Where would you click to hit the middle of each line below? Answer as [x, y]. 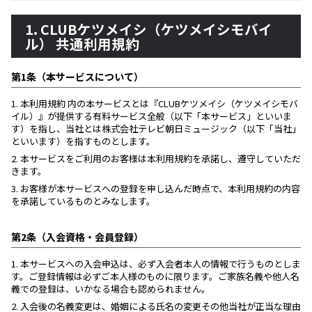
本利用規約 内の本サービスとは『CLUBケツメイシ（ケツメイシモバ [158, 103]
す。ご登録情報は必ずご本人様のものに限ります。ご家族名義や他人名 [155, 276]
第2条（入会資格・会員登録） [77, 237]
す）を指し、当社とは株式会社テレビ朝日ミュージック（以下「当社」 [156, 128]
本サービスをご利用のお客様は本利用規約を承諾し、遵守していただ [159, 158]
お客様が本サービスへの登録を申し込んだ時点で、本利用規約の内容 [159, 188]
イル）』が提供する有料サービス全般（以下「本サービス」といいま [151, 116]
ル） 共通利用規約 [82, 44]
